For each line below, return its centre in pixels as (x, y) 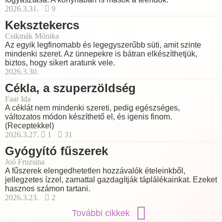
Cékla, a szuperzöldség (70, 88)
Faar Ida (18, 99)
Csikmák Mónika (32, 36)
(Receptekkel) (29, 126)
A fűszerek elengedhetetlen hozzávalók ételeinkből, (95, 171)
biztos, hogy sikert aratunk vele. (60, 63)
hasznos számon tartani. (48, 189)
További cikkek (102, 213)
